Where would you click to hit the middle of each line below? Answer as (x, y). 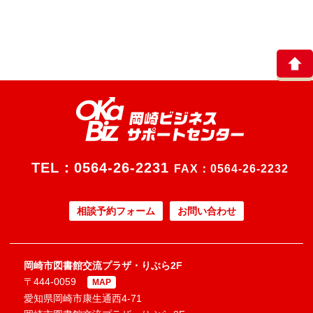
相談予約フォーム (116, 211)
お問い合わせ (207, 211)
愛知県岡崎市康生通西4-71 (83, 298)
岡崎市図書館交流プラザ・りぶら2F (103, 266)
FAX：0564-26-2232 (231, 169)
